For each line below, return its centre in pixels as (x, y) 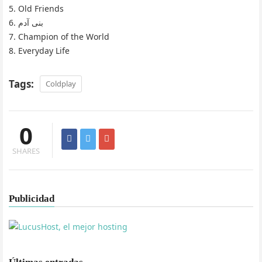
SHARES (26, 151)
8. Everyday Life (39, 51)
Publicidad (32, 199)
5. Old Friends (36, 9)
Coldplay (61, 84)
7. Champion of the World (59, 37)
